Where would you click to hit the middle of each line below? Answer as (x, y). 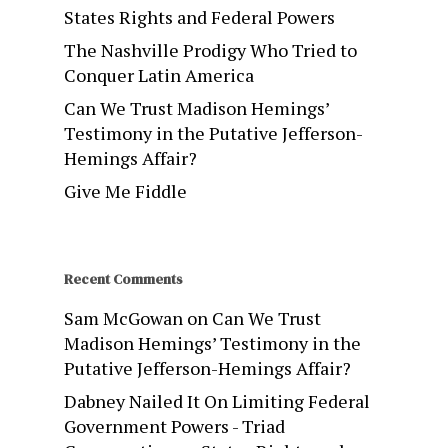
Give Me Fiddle (125, 191)
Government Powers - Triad (174, 426)
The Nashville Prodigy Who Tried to (210, 50)
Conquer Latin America (159, 75)
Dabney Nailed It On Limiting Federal (217, 401)
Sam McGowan (123, 318)
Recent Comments (123, 279)
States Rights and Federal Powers (199, 17)
